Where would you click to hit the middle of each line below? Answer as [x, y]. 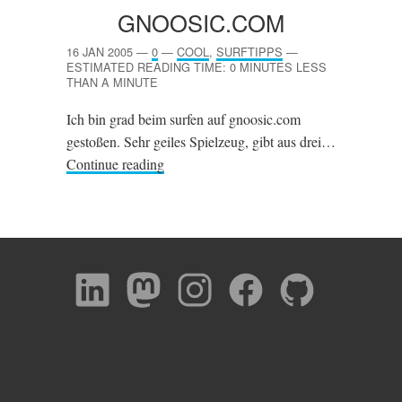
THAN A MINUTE [112, 82]
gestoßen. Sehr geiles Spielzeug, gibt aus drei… [201, 141]
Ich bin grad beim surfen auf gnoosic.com [184, 119]
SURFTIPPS [249, 52]
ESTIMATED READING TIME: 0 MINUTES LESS [197, 67]
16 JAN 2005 [100, 52]
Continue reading [115, 164]
